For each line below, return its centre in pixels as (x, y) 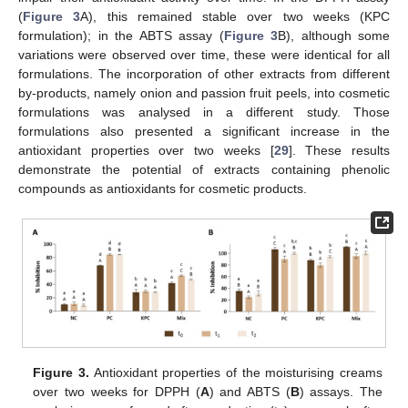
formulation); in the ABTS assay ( (121, 35)
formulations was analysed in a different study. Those (204, 112)
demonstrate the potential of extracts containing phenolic (204, 169)
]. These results (339, 150)
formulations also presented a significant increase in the (204, 131)
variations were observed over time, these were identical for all (204, 54)
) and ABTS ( (250, 391)
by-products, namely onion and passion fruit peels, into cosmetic (204, 92)
